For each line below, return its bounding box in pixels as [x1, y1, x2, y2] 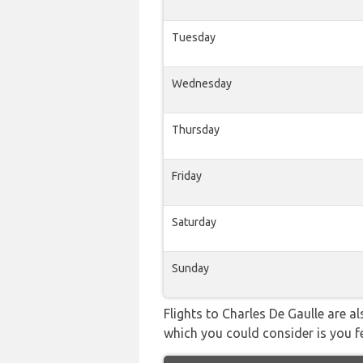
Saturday [172, 216, 216, 228]
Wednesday [172, 77, 232, 90]
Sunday [172, 262, 209, 275]
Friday [172, 169, 202, 182]
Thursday [172, 123, 220, 136]
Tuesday [172, 31, 216, 44]
